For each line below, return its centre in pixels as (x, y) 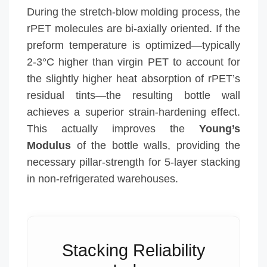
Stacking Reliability (133, 250)
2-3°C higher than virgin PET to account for (133, 62)
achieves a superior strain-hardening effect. (133, 112)
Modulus (49, 145)
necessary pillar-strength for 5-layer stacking (133, 162)
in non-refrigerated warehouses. (103, 178)
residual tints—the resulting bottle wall (133, 95)
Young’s (220, 128)
